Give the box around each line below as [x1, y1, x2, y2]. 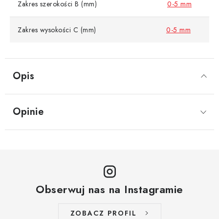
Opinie [13, 105, 44, 119]
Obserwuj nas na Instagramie [36, 181, 183, 197]
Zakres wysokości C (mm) [18, 25, 96, 35]
